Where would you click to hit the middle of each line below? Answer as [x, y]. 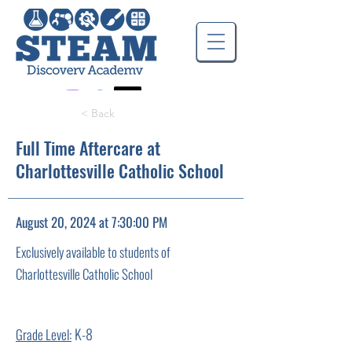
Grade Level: [44, 334]
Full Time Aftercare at [88, 148]
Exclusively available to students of [93, 252]
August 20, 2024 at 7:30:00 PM [92, 222]
